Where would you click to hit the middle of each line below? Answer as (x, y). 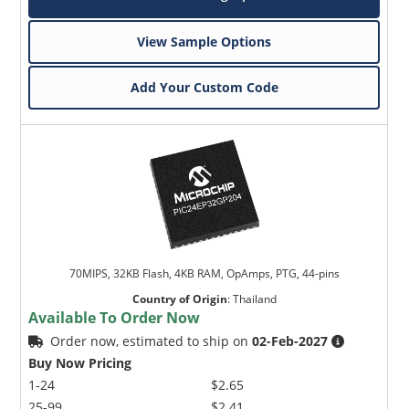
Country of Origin (179, 299)
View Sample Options (204, 41)
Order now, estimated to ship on (152, 341)
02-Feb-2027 (290, 341)
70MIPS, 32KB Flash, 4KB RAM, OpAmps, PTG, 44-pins (204, 273)
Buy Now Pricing (80, 362)
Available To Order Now (115, 317)
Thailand (254, 299)
